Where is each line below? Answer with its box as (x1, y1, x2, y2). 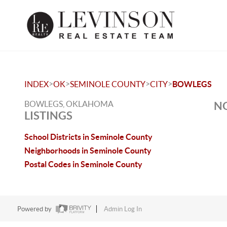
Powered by (17, 205, 53, 213)
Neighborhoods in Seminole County (24, 146, 152, 155)
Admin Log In (103, 205, 142, 213)
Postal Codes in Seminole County (24, 160, 142, 169)
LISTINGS (24, 109, 72, 122)
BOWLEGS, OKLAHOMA (24, 99, 113, 108)
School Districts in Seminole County (24, 132, 153, 141)
